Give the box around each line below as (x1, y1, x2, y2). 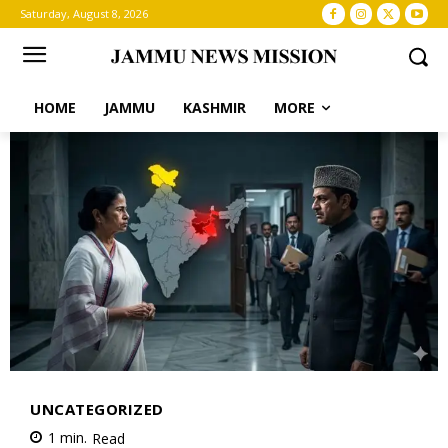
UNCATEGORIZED (30, 399, 164, 420)
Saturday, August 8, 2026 (20, 6, 148, 21)
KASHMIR (183, 98, 246, 117)
